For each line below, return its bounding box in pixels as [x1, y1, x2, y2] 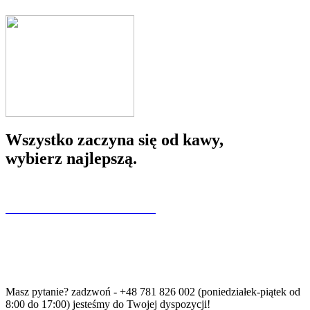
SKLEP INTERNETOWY [6, 200, 156, 215]
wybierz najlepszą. [6, 149, 137, 167]
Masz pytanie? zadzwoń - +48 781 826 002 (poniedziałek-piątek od [6, 285, 300, 298]
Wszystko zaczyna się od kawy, [6, 130, 224, 149]
